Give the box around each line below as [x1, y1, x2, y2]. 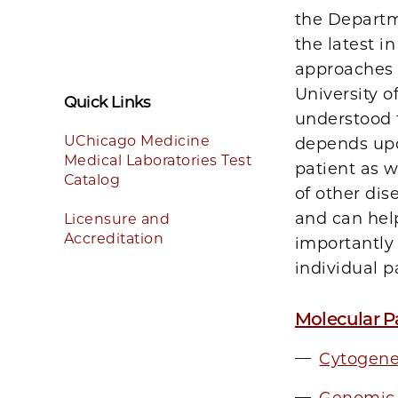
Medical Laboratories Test [64, 152, 251, 169]
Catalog [64, 171, 121, 188]
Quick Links [64, 92, 151, 112]
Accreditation [64, 230, 164, 247]
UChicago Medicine [64, 132, 211, 149]
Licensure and [64, 211, 171, 227]
